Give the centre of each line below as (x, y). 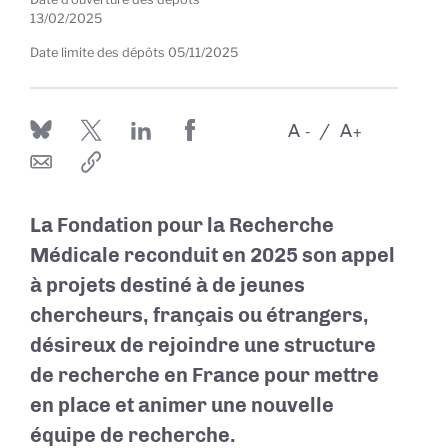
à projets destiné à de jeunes (167, 285)
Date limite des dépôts (97, 52)
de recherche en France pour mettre (204, 375)
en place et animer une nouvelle (182, 405)
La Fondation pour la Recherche (182, 225)
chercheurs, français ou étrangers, (199, 315)
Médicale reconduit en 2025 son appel (212, 255)
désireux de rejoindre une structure (203, 345)
